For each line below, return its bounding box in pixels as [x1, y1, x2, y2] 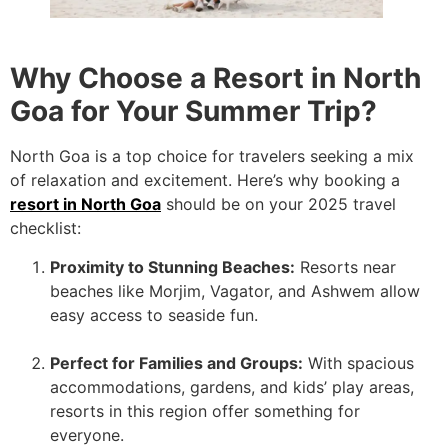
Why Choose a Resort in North [10, 61, 421, 96]
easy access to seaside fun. [50, 304, 258, 325]
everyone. [50, 424, 124, 445]
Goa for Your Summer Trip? [10, 94, 377, 129]
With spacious [303, 352, 414, 373]
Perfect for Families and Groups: [50, 352, 303, 373]
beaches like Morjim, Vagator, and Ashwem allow [50, 280, 420, 301]
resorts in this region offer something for [50, 400, 360, 421]
